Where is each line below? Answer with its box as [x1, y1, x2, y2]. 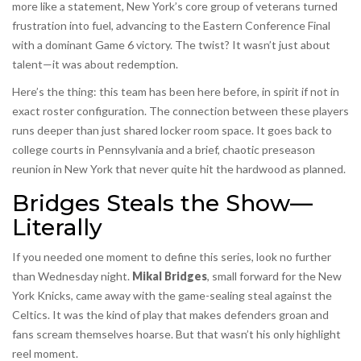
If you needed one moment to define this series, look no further [12, 250, 331, 264]
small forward [212, 269, 279, 284]
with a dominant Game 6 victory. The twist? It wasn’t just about [12, 38, 330, 52]
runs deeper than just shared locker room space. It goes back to [12, 123, 332, 138]
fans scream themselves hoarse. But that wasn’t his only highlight [12, 327, 341, 342]
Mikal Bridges [132, 269, 207, 284]
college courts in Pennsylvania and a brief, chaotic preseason [12, 143, 315, 157]
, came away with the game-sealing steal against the [71, 288, 332, 303]
